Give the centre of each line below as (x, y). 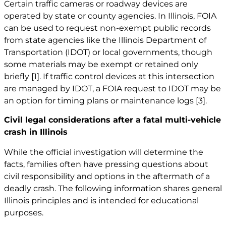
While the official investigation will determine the (104, 152)
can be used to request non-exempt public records (107, 28)
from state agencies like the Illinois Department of (105, 40)
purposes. (24, 212)
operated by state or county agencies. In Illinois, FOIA (110, 16)
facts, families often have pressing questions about (106, 164)
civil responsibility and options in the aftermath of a (107, 176)
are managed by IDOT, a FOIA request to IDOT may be (112, 88)
